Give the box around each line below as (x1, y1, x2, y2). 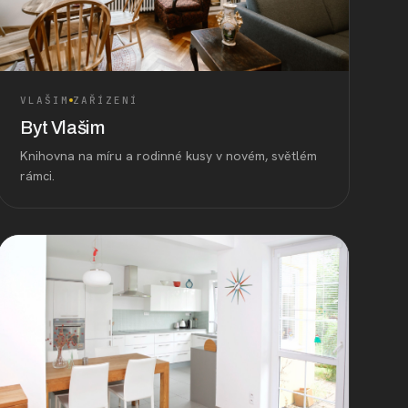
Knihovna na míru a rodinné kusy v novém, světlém (20, 147, 318, 164)
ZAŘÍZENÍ (73, 93, 139, 107)
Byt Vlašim (20, 117, 105, 138)
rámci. (20, 167, 56, 184)
